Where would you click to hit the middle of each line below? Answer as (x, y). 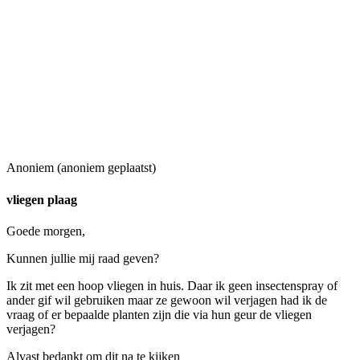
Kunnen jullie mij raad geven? (83, 258)
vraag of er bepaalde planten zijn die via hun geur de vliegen (159, 314)
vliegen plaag (42, 199)
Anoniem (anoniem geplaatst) (81, 168)
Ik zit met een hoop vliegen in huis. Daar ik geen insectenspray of (172, 285)
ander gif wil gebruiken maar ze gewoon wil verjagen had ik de (167, 300)
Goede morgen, (46, 231)
